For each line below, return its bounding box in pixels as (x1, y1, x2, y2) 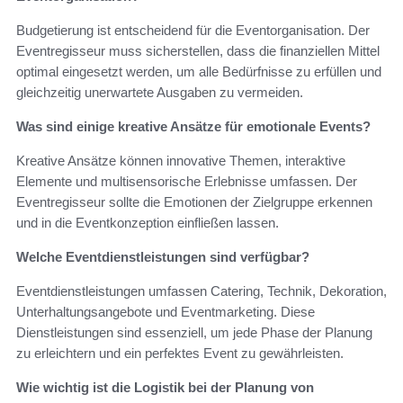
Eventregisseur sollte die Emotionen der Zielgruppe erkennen (16, 194, 372, 210)
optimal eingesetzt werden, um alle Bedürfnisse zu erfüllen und (16, 64, 381, 80)
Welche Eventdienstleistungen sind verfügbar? (16, 249, 309, 265)
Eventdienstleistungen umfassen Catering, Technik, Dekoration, (16, 283, 387, 300)
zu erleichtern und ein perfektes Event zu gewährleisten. (16, 345, 344, 362)
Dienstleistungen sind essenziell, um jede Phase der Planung (16, 325, 372, 341)
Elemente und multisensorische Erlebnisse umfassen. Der (16, 174, 357, 190)
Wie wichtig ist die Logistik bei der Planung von (16, 380, 314, 396)
